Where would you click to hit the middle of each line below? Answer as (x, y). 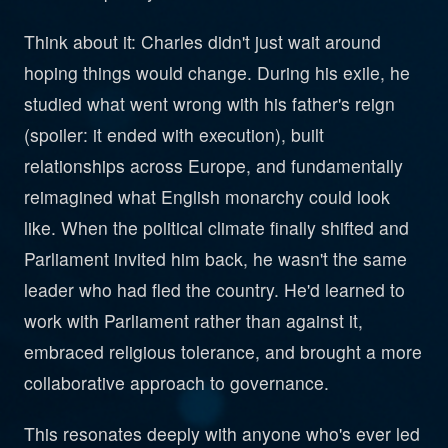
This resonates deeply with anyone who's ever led (222, 433)
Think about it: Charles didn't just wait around (202, 41)
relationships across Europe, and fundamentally (213, 165)
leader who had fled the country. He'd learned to (214, 289)
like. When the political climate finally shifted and (216, 227)
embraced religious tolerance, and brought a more (223, 351)
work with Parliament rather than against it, (193, 320)
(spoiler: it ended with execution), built (174, 134)
